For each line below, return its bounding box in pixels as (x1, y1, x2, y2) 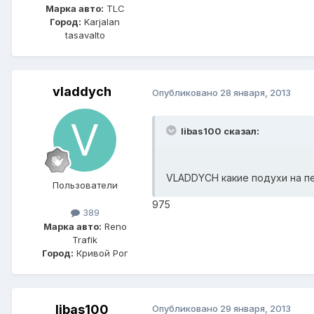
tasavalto (64, 29, 105, 41)
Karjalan (81, 16, 120, 28)
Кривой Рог (73, 247, 128, 259)
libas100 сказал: (181, 125, 259, 137)
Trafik (72, 233, 97, 245)
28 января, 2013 (220, 86, 291, 98)
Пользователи (52, 179, 118, 191)
